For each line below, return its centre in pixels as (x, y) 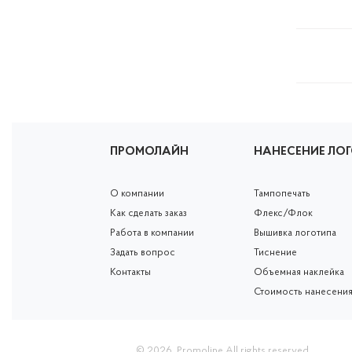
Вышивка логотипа (295, 233)
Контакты (130, 272)
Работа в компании (152, 233)
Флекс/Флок (284, 213)
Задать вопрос (142, 253)
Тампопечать (282, 194)
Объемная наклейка (299, 272)
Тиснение (276, 253)
